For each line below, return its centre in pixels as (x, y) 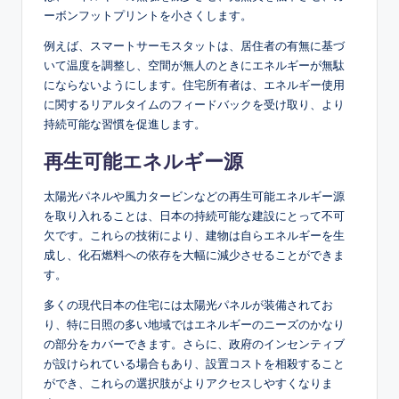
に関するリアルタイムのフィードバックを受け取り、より (194, 105)
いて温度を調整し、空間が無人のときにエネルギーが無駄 (194, 65)
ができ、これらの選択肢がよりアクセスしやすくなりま (188, 383)
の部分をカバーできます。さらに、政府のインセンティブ (194, 344)
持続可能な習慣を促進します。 (125, 124)
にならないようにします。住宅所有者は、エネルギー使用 (194, 85)
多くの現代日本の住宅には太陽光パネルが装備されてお (188, 305)
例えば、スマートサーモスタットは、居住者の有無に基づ (194, 46)
